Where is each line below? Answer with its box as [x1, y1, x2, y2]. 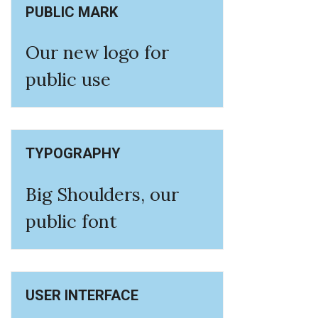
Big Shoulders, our [26, 182, 179, 206]
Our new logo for [26, 40, 169, 65]
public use [26, 67, 111, 92]
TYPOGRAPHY [26, 145, 121, 163]
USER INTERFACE [26, 286, 138, 304]
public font [26, 209, 117, 233]
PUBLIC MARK [26, 3, 118, 21]
